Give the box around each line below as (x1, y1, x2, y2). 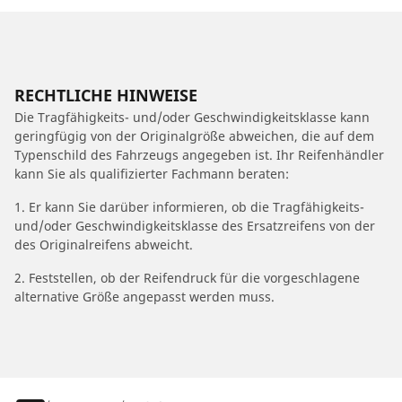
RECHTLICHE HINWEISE (14, 84, 197, 106)
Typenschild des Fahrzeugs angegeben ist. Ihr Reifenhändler (14, 146, 384, 163)
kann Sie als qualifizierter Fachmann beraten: (14, 165, 289, 182)
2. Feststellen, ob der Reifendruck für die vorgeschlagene (14, 269, 360, 286)
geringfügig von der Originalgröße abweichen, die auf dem (14, 127, 374, 144)
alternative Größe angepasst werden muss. (14, 288, 275, 305)
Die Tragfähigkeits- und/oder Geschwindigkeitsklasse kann (14, 109, 370, 126)
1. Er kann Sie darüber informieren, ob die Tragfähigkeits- (14, 198, 364, 215)
